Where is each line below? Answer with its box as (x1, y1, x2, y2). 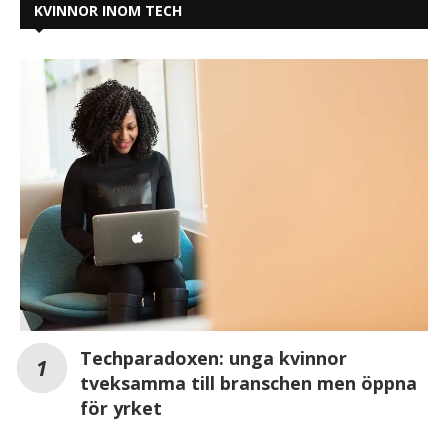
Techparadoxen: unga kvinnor (80, 346, 347, 371)
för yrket (80, 396, 162, 421)
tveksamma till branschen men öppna (80, 371, 417, 396)
